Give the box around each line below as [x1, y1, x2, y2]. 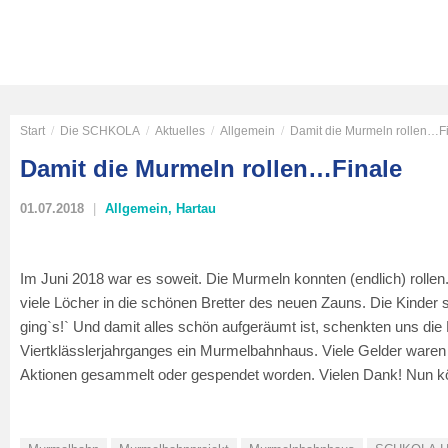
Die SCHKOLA [60, 124, 140, 138]
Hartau [176, 201, 216, 216]
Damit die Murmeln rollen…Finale [20, 155, 402, 182]
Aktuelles [155, 124, 205, 138]
